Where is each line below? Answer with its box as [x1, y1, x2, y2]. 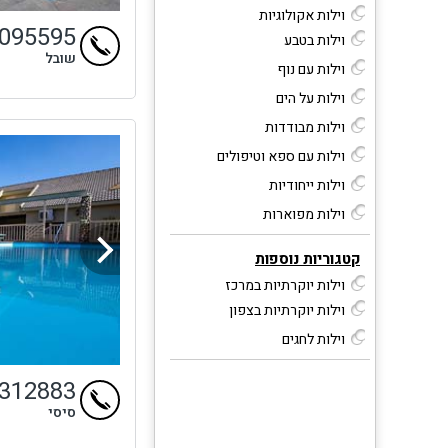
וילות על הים [276, 87, 345, 109]
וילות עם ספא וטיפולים [217, 145, 345, 167]
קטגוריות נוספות [255, 247, 360, 270]
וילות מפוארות [263, 203, 345, 225]
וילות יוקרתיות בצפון [229, 299, 345, 321]
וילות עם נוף [277, 58, 345, 80]
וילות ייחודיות [269, 174, 345, 196]
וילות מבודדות [265, 116, 345, 138]
